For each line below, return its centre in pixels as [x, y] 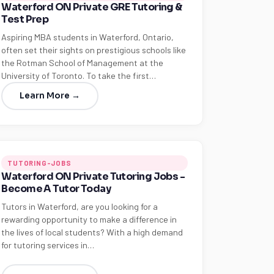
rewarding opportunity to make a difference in [89, 219]
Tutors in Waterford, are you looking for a [80, 206]
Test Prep [25, 19]
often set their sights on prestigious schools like [94, 50]
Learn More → [50, 96]
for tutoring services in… [48, 245]
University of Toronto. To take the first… [79, 76]
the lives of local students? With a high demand [92, 232]
